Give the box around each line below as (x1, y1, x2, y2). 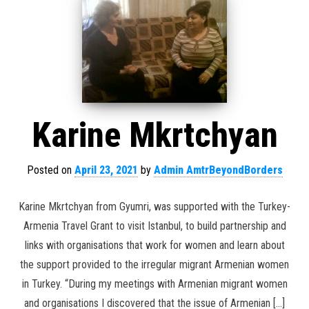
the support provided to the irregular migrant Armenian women (20, 258, 289, 271)
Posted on (26, 163, 74, 177)
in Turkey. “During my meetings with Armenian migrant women (21, 277, 288, 290)
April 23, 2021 (74, 163, 138, 177)
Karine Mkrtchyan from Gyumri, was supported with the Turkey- (19, 200, 290, 213)
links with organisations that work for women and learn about (24, 239, 285, 252)
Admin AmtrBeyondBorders (153, 163, 283, 177)
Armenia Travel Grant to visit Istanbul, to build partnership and (23, 219, 286, 232)
